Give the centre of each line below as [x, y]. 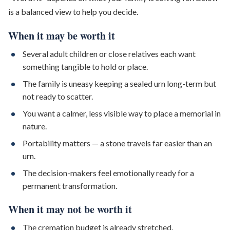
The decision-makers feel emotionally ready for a [108, 173]
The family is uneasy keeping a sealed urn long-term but [119, 83]
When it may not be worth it [70, 209]
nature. [35, 126]
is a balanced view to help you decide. [73, 12]
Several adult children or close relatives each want [109, 54]
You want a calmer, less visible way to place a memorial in [122, 113]
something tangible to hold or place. [85, 66]
